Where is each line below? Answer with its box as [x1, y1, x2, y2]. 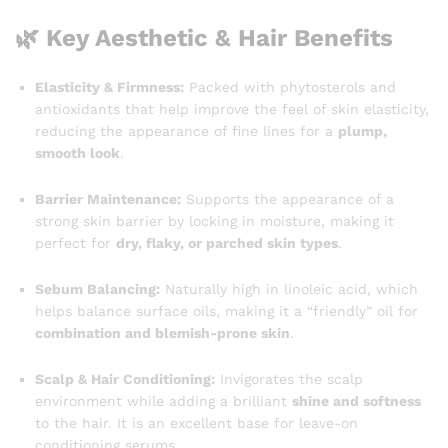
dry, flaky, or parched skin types [116, 235, 338, 252]
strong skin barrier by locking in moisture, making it [35, 213, 394, 230]
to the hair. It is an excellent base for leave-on [35, 414, 358, 431]
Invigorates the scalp [215, 370, 363, 387]
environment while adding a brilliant [35, 392, 292, 409]
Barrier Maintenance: [35, 191, 181, 208]
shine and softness [292, 392, 421, 409]
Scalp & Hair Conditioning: [35, 370, 215, 387]
